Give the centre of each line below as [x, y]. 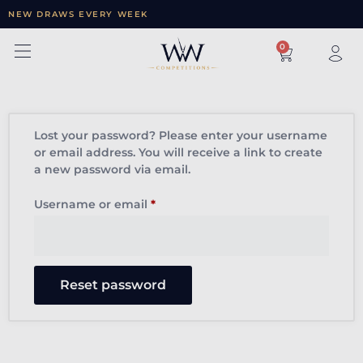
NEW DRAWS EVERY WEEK [78, 14]
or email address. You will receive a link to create [178, 153]
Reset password [113, 284]
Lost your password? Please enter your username [181, 136]
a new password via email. [112, 170]
